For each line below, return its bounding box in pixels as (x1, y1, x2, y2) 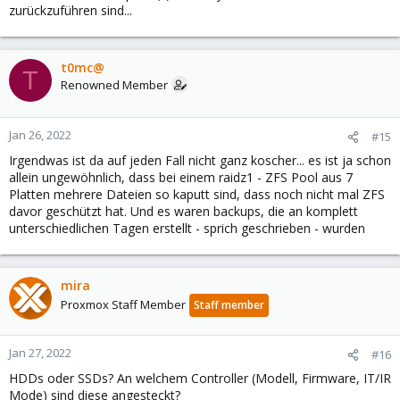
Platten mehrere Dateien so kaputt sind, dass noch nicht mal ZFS (9, 186, 385, 203)
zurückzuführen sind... (9, 2, 132, 19)
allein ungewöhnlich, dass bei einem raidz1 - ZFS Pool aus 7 (9, 169, 353, 186)
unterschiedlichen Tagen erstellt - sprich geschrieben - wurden (9, 220, 365, 237)
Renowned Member (61, 77, 168, 93)
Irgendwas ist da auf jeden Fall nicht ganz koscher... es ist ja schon (9, 152, 391, 169)
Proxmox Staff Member (61, 296, 186, 312)
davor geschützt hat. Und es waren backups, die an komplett (9, 203, 358, 220)
